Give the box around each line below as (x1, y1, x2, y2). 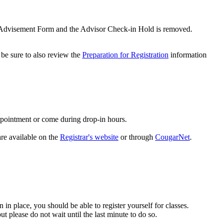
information (168, 50, 207, 59)
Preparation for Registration (82, 50, 168, 59)
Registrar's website (60, 133, 118, 142)
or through (118, 133, 155, 142)
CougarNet (155, 133, 190, 142)
